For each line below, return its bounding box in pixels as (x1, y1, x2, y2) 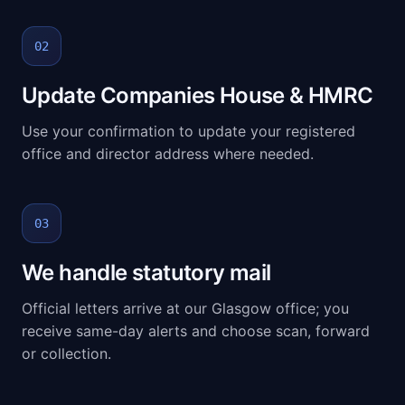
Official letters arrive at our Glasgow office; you (22, 299, 349, 317)
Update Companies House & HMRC (22, 82, 373, 108)
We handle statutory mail (22, 259, 271, 286)
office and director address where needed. (22, 145, 314, 163)
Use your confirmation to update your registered (22, 122, 355, 140)
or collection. (22, 344, 111, 363)
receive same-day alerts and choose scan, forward (22, 322, 370, 340)
